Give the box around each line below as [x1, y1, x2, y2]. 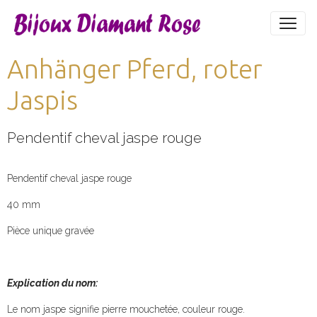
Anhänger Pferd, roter [7, 54, 263, 83]
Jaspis [7, 86, 78, 115]
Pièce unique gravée [7, 225, 94, 236]
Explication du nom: [7, 277, 98, 289]
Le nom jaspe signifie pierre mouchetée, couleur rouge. [7, 304, 245, 315]
